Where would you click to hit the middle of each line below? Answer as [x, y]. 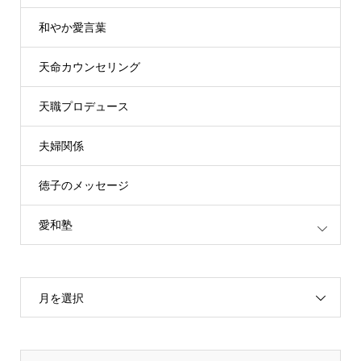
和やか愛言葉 [72, 27]
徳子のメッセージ [83, 185]
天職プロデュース [83, 106]
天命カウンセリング [89, 67]
